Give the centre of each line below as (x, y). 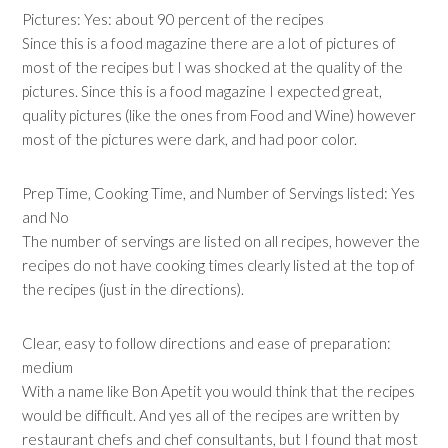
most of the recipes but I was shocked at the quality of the (213, 67)
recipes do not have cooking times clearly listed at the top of (219, 265)
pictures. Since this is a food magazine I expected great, (202, 91)
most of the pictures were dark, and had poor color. (190, 139)
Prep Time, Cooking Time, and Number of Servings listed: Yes (219, 193)
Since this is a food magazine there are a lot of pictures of (209, 43)
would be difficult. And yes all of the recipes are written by (211, 415)
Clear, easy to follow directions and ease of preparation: (207, 343)
